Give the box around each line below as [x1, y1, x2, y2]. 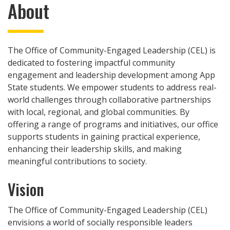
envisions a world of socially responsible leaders [8, 216, 193, 228]
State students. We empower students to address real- [8, 82, 217, 93]
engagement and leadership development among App [8, 69, 215, 81]
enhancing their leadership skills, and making [8, 143, 182, 155]
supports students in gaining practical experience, [8, 131, 200, 143]
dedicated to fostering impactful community [8, 57, 175, 69]
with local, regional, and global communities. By [8, 106, 189, 118]
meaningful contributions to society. [8, 156, 147, 167]
